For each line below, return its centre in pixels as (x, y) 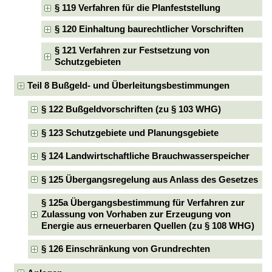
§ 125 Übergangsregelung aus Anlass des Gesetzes (149, 179)
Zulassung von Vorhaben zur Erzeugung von (136, 214)
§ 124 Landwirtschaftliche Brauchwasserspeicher (145, 156)
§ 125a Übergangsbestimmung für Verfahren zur (143, 202)
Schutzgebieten (88, 62)
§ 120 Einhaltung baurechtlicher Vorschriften (149, 29)
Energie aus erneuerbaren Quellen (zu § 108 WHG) (148, 226)
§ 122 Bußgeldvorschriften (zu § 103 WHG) (131, 110)
